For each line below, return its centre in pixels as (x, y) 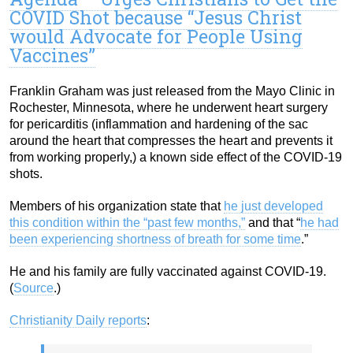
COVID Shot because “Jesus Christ (156, 18)
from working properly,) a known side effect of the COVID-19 (176, 158)
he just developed (273, 206)
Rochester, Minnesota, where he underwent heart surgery (169, 108)
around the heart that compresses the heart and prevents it (171, 141)
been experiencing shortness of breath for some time (155, 240)
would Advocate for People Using (156, 37)
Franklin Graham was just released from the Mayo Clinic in (172, 91)
